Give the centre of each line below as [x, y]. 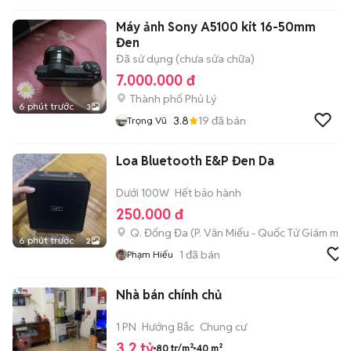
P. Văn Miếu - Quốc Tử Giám [261, 233]
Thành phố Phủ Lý [174, 99]
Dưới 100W [143, 193]
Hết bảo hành [208, 193]
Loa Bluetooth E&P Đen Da [195, 161]
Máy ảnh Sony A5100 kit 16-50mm [216, 27]
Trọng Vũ [147, 120]
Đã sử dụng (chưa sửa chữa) [185, 59]
